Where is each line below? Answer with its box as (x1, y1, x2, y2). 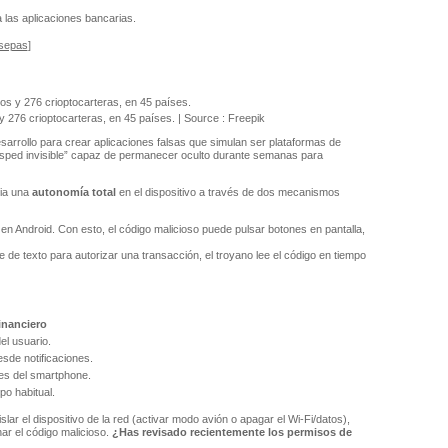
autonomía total (31, 185, 116, 198)
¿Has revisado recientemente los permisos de (111, 426, 352, 439)
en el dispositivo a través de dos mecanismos (115, 185, 340, 198)
